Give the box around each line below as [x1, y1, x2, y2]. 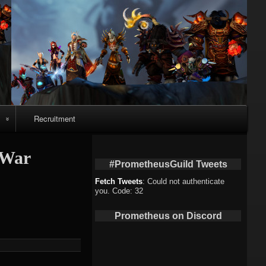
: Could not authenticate [142, 176, 225, 186]
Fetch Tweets [95, 176, 143, 186]
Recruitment [33, 113, 75, 124]
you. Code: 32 [95, 186, 144, 195]
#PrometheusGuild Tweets [109, 159, 227, 169]
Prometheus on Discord [114, 210, 222, 221]
